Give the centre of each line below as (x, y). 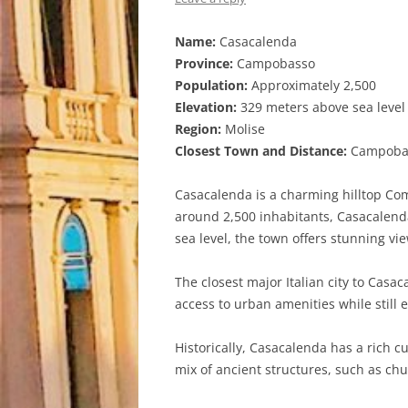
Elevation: (206, 107)
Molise (243, 129)
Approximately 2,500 (312, 85)
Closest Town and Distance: (261, 151)
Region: (198, 129)
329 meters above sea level (321, 107)
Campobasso (274, 63)
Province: (204, 63)
